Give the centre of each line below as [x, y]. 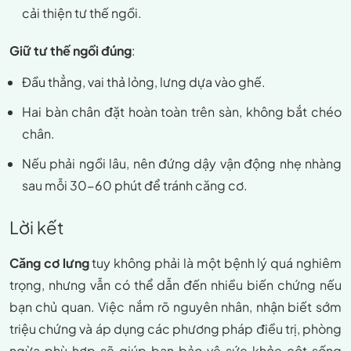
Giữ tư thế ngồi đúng [71, 51]
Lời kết [37, 228]
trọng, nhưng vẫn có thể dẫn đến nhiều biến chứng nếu [175, 285]
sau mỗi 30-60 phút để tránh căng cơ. [135, 186]
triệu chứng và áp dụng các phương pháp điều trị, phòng [175, 329]
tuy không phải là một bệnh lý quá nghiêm [215, 263]
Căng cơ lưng [49, 263]
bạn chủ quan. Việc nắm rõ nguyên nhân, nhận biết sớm [175, 307]
